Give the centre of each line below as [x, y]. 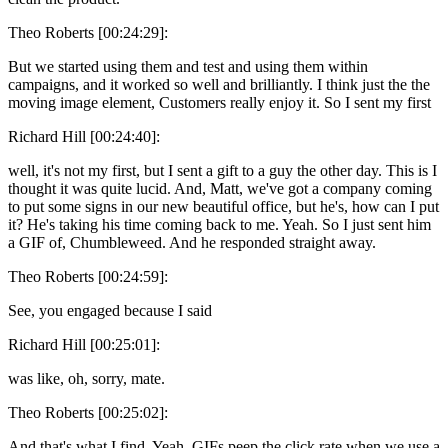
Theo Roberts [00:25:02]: [88, 412]
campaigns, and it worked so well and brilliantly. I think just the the [219, 84]
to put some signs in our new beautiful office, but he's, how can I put [223, 206]
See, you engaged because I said [110, 310]
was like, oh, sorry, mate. [86, 378]
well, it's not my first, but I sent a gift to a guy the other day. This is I [222, 170]
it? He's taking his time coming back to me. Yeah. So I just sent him [219, 224]
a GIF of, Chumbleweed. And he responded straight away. [192, 242]
